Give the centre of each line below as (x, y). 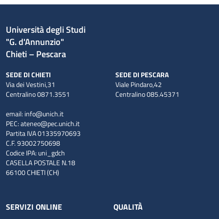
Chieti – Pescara (36, 54)
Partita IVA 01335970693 (45, 133)
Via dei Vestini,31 (32, 84)
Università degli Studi (50, 29)
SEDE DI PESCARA (142, 74)
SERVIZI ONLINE (34, 207)
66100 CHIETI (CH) (33, 172)
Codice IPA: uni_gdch (37, 153)
